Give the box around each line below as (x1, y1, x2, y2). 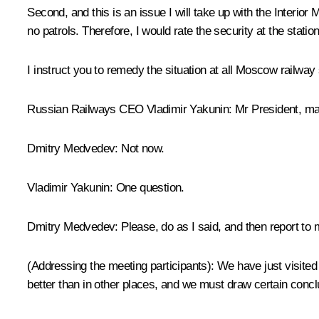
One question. (113, 180, 184, 194)
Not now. (117, 141, 164, 155)
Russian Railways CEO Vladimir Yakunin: (27, 102, 232, 116)
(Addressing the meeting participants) (27, 258, 211, 273)
